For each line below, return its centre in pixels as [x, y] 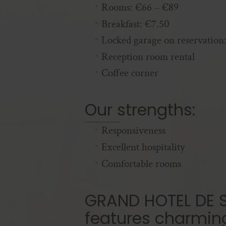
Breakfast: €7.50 [135, 24]
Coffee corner [130, 73]
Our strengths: [140, 110]
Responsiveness [133, 131]
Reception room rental [148, 56]
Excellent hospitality [143, 147]
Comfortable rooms [141, 163]
